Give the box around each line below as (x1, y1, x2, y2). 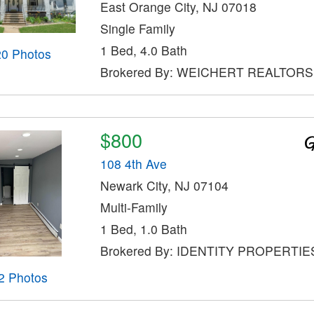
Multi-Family (100, 198, 168, 217)
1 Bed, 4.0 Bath (100, 41, 187, 59)
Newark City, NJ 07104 (100, 177, 228, 195)
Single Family (100, 19, 175, 37)
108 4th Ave (100, 155, 167, 173)
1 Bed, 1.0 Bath (100, 220, 187, 238)
